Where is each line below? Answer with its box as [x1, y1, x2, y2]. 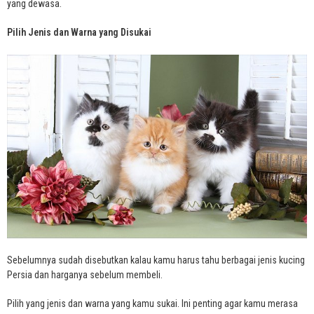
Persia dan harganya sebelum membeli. [7, 269, 163, 281]
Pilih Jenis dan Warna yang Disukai [7, 27, 151, 39]
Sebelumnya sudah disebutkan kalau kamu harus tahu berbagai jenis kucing [7, 254, 305, 266]
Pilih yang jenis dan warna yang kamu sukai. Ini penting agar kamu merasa [7, 298, 298, 310]
